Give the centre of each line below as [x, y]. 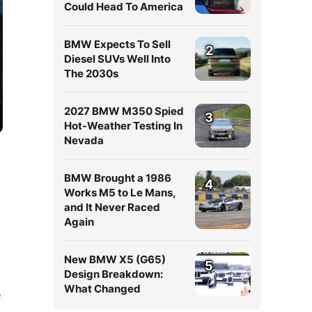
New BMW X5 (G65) [115, 259]
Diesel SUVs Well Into [117, 59]
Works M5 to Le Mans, [120, 193]
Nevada [84, 140]
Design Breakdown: [114, 274]
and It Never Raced [112, 207]
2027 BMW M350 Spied [124, 111]
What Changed [102, 289]
